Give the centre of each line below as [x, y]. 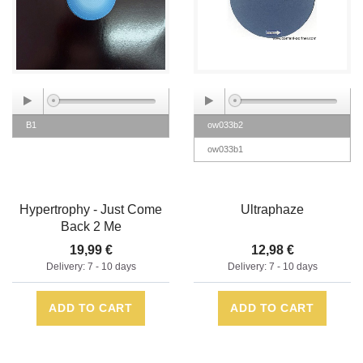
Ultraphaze [272, 210]
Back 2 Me [91, 227]
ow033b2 [225, 125]
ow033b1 [225, 149]
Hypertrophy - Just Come [91, 210]
